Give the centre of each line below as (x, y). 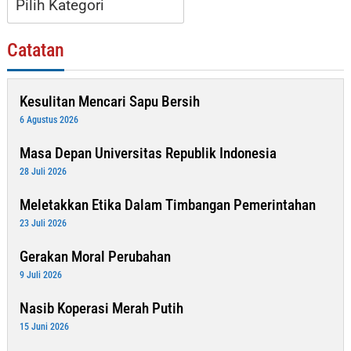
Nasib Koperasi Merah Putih (101, 308)
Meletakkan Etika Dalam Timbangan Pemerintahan (168, 204)
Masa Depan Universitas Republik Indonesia (148, 153)
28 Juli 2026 (43, 171)
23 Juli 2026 (43, 223)
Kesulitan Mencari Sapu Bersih (110, 101)
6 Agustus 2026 (49, 119)
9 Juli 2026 (41, 275)
